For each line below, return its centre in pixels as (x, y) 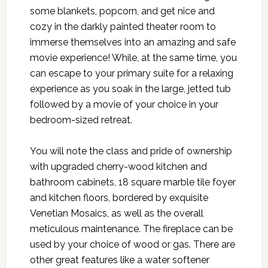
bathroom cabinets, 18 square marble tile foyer (133, 182)
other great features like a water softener (119, 260)
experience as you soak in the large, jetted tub (130, 89)
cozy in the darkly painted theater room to (123, 26)
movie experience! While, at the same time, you (133, 57)
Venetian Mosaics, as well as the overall (116, 213)
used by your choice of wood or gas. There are (132, 244)
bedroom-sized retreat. (81, 120)
